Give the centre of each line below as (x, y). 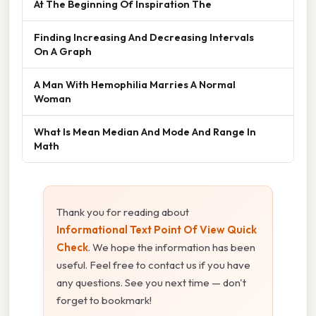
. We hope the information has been (172, 248)
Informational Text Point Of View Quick (157, 230)
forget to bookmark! (104, 300)
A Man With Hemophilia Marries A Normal (135, 85)
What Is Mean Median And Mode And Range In (145, 132)
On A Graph (63, 51)
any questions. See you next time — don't (151, 283)
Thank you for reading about (123, 212)
